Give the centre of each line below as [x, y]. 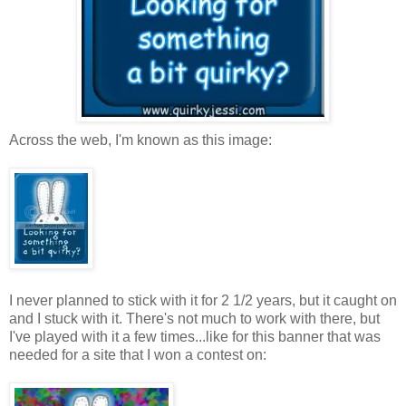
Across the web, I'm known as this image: [140, 140]
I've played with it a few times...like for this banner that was [195, 336]
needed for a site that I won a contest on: [138, 354]
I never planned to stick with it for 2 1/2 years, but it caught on [203, 300]
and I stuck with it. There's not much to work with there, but [194, 318]
